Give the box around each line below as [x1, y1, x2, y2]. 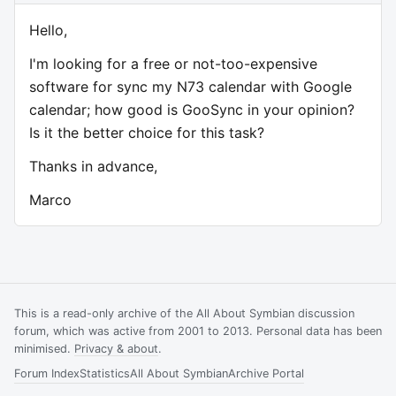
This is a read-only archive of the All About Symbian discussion [14, 307, 354, 321]
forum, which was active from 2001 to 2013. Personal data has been [14, 324, 382, 339]
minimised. [14, 342, 74, 356]
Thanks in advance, [29, 157, 157, 176]
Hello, [29, 21, 67, 40]
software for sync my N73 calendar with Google [29, 78, 352, 96]
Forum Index [14, 367, 80, 381]
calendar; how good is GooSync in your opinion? [29, 101, 354, 119]
